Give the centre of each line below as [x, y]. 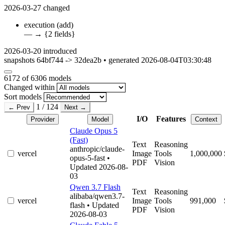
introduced [60, 51]
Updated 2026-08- [99, 167]
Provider [43, 120]
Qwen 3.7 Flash [95, 187]
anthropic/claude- [97, 149]
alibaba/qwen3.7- [97, 196]
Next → [75, 107]
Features [171, 119]
